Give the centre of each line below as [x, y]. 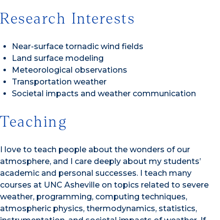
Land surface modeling [58, 58]
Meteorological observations [69, 70]
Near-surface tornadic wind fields [78, 47]
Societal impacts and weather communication [104, 94]
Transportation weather [59, 82]
